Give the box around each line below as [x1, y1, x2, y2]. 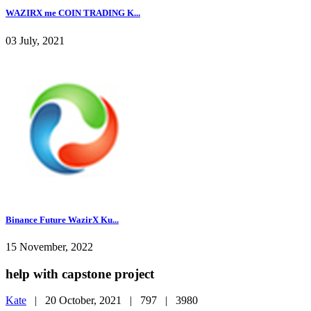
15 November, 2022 [6, 240, 93, 253]
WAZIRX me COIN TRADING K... [6, 8, 140, 19]
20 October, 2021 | [45, 294, 140, 307]
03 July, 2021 [6, 34, 65, 47]
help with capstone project [6, 266, 154, 281]
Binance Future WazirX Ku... [6, 214, 119, 225]
